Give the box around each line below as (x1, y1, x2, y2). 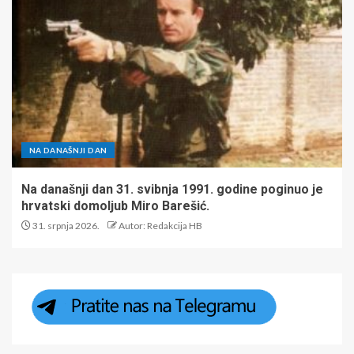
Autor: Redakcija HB (119, 219, 202, 232)
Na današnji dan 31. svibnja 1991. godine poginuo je (21, 181, 323, 197)
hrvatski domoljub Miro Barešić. (21, 198, 209, 213)
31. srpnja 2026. (31, 219, 100, 232)
